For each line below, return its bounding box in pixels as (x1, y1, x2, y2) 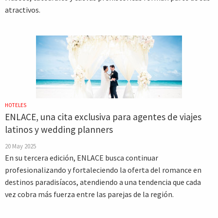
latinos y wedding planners (5, 124, 113, 135)
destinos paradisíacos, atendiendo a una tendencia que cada (5, 177, 201, 187)
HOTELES (5, 102, 26, 109)
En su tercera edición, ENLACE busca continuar (5, 153, 158, 163)
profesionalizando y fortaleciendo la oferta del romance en (5, 165, 201, 175)
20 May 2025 (5, 142, 36, 150)
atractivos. (5, 5, 40, 15)
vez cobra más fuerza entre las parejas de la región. (5, 189, 174, 199)
